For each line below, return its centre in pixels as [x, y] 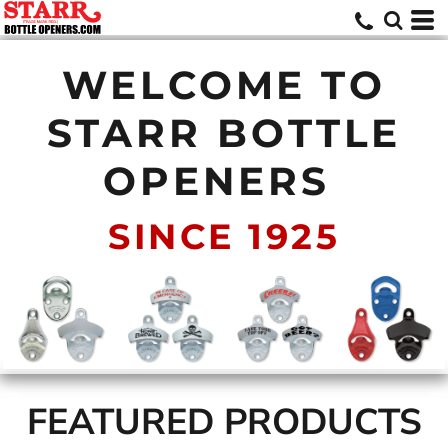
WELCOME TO [224, 85]
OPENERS [224, 181]
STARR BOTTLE [224, 133]
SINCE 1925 [224, 236]
